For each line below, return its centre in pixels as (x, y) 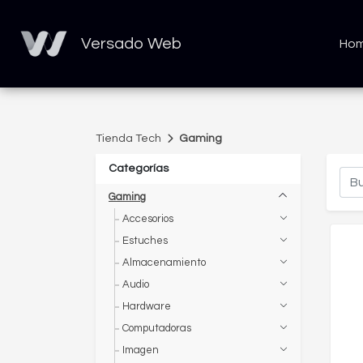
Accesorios (148, 219)
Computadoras (157, 328)
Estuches (145, 241)
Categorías (139, 169)
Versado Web (131, 44)
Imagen (141, 350)
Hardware (147, 306)
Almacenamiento (164, 263)
